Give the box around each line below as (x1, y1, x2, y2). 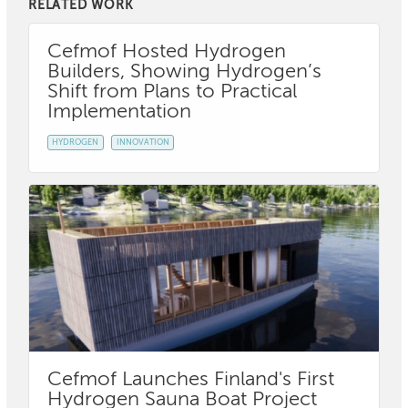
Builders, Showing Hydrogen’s (47, 61, 321, 82)
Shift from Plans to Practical (47, 81, 297, 102)
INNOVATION (116, 138, 169, 147)
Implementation (47, 101, 191, 122)
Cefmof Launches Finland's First (47, 369, 334, 390)
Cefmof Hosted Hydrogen (47, 41, 286, 62)
